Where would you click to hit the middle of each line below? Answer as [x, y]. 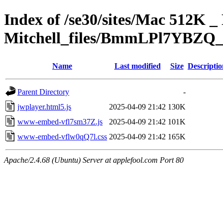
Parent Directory [43, 92]
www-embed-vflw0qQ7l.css [62, 136]
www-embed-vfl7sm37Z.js [60, 121]
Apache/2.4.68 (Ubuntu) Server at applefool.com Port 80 [94, 160]
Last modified [137, 66]
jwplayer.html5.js [44, 107]
